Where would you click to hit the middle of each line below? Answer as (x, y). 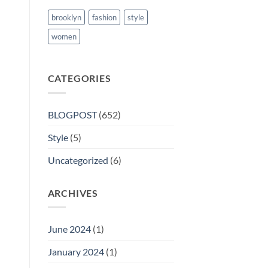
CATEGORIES (79, 78)
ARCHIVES (73, 193)
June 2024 (69, 229)
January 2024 (76, 252)
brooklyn (66, 18)
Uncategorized (78, 160)
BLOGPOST (72, 114)
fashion (104, 18)
